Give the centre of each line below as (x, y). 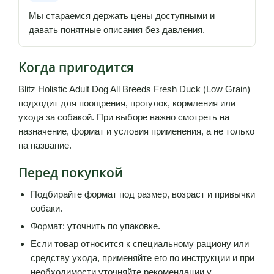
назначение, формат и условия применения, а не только (136, 131)
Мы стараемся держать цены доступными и (122, 15)
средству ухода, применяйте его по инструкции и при (143, 257)
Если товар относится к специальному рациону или (140, 243)
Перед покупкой (71, 172)
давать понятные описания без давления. (117, 29)
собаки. (46, 208)
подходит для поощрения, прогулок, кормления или (127, 103)
